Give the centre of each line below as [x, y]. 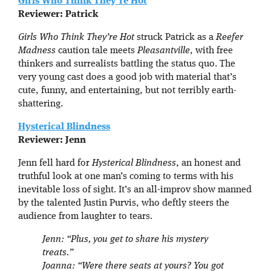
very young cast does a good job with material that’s [127, 78]
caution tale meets [96, 51]
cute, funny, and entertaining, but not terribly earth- [127, 91]
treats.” [58, 253]
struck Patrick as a [175, 38]
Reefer [230, 38]
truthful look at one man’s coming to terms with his [126, 177]
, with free [211, 51]
